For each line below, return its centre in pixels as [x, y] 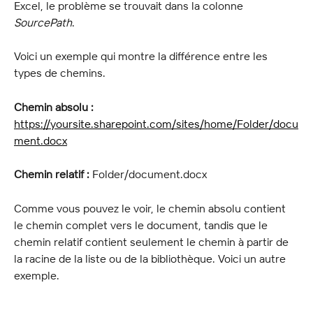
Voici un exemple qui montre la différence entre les [142, 56]
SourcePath [43, 22]
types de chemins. [60, 73]
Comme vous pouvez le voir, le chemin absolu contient [151, 209]
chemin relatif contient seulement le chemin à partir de [153, 242]
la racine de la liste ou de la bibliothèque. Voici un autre [151, 259]
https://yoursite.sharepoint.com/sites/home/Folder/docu [156, 123]
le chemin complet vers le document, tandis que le [142, 225]
